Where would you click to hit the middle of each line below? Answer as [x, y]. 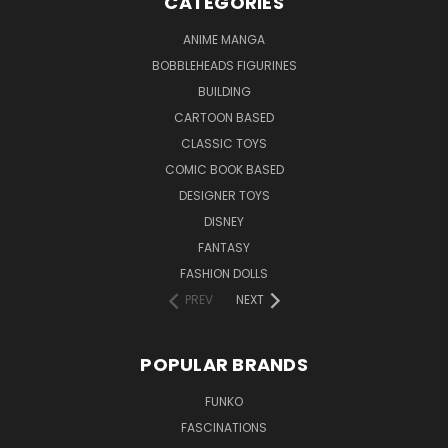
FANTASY [224, 247]
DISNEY [224, 221]
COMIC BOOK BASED [224, 169]
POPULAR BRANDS [224, 364]
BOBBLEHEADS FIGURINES [224, 65]
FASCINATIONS [224, 427]
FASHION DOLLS [224, 273]
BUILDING [224, 91]
